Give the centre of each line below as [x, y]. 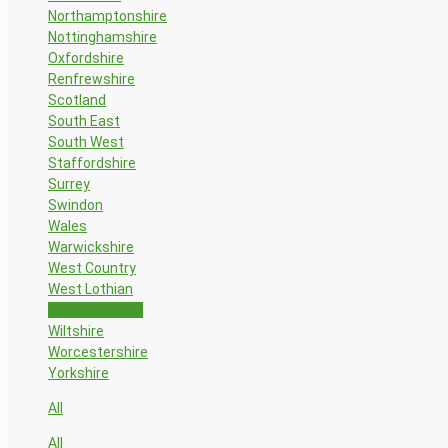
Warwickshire [91, 246]
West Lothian [90, 288]
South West [86, 141]
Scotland [77, 99]
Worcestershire [98, 351]
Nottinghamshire [102, 36]
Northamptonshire [107, 15]
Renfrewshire [91, 78]
